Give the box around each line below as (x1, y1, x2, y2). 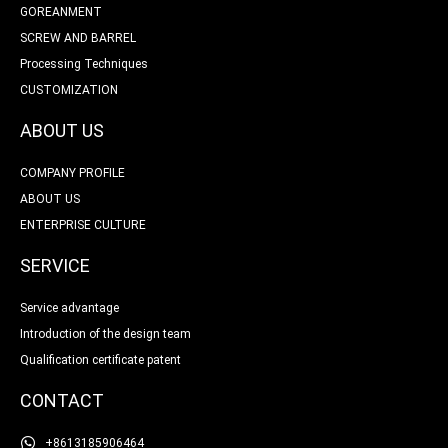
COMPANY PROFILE (20, 165, 125, 180)
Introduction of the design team (20, 326, 191, 341)
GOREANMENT (20, 4, 102, 19)
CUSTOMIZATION (20, 82, 118, 97)
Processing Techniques (20, 56, 148, 71)
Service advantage (20, 300, 119, 315)
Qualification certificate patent (20, 352, 181, 367)
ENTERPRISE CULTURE (20, 217, 146, 232)
